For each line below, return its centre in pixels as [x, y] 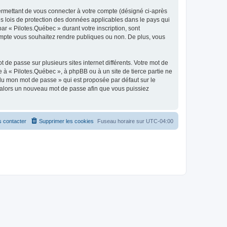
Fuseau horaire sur [122, 121]
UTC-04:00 [160, 121]
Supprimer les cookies [66, 121]
